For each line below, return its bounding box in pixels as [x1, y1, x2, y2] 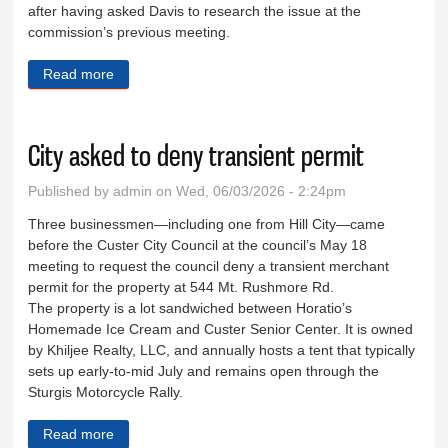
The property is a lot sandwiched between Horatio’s [28, 300, 353, 317]
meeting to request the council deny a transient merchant [28, 258, 390, 275]
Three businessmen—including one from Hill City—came [28, 216, 386, 233]
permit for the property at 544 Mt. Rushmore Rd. [28, 279, 335, 296]
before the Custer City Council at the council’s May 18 [28, 237, 368, 254]
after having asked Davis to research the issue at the [28, 3, 362, 20]
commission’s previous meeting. [28, 24, 231, 41]
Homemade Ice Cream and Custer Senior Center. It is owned [28, 321, 414, 338]
